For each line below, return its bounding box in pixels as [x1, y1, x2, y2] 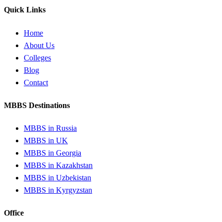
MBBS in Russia [24, 124, 77, 133]
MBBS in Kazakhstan [24, 161, 93, 170]
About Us [24, 41, 55, 50]
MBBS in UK [24, 136, 68, 145]
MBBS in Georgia [24, 149, 81, 158]
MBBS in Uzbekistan [24, 173, 91, 182]
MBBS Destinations [4, 101, 70, 110]
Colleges [24, 53, 51, 62]
